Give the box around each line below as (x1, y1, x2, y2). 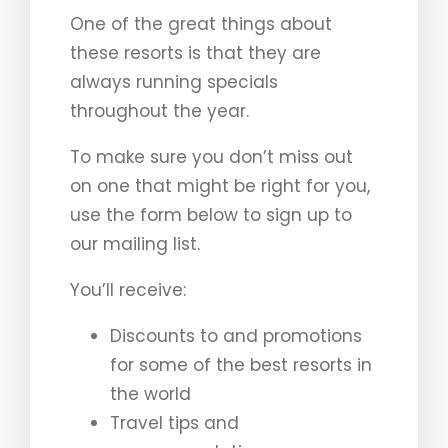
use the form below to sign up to (70, 202, 352, 227)
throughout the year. (70, 98, 249, 123)
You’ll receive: (70, 277, 186, 302)
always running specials (70, 69, 278, 94)
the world (110, 381, 191, 406)
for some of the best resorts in (110, 352, 372, 377)
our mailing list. (70, 231, 200, 256)
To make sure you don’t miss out (70, 144, 353, 169)
